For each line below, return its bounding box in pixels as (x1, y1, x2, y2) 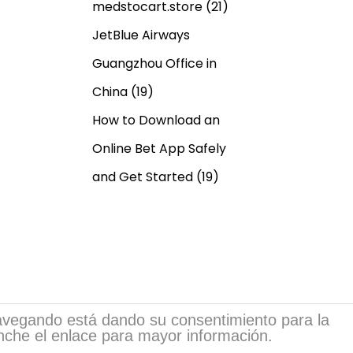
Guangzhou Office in (92, 54, 217, 72)
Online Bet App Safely (92, 139, 226, 158)
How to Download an (92, 110, 220, 129)
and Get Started (92, 167, 193, 186)
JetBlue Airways (92, 25, 190, 44)
